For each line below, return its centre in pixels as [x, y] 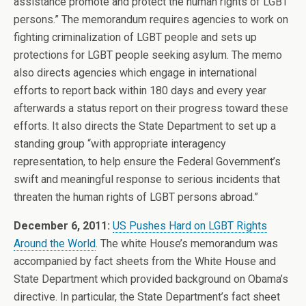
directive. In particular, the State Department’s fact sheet [147, 297]
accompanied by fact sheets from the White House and [145, 261]
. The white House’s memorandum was [187, 244]
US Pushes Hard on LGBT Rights [190, 226]
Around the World [55, 244]
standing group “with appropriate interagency [120, 144]
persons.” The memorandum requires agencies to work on [151, 19]
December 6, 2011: [62, 226]
